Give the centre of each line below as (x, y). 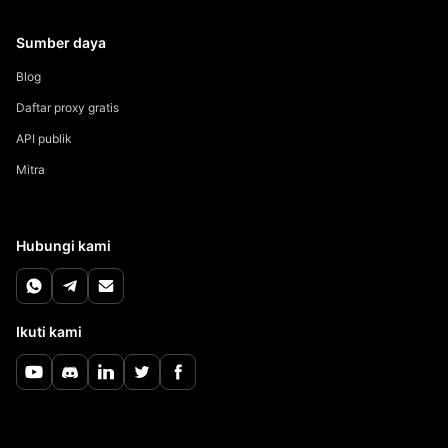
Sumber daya (61, 42)
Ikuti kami (49, 331)
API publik (44, 138)
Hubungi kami (63, 246)
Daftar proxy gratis (67, 107)
